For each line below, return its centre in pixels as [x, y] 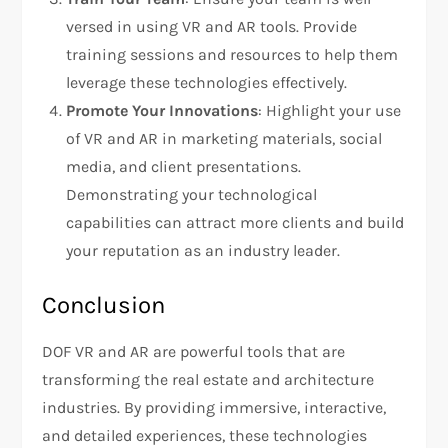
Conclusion [104, 305]
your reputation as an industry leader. [203, 251]
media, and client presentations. [184, 167]
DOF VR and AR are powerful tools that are [194, 352]
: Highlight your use [330, 111]
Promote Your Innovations [162, 111]
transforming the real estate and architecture [208, 380]
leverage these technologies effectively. [207, 83]
